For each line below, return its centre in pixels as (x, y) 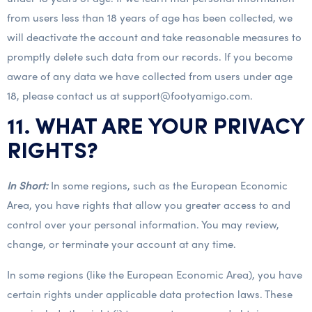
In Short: (28, 185)
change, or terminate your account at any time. (122, 244)
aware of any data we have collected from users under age (150, 76)
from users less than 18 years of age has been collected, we (150, 17)
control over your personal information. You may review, (143, 224)
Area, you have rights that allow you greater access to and (149, 205)
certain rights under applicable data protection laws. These (150, 294)
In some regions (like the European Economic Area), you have (155, 274)
